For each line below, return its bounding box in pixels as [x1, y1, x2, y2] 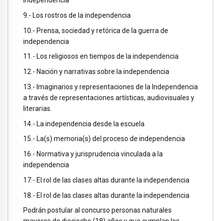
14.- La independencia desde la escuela [23, 119, 145, 128]
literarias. [23, 104, 52, 112]
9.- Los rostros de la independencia [23, 11, 131, 19]
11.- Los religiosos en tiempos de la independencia [23, 52, 179, 61]
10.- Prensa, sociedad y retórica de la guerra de [23, 26, 168, 35]
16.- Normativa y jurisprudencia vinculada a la [23, 150, 163, 158]
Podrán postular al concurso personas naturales [23, 206, 172, 215]
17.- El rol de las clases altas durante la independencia [23, 176, 189, 184]
